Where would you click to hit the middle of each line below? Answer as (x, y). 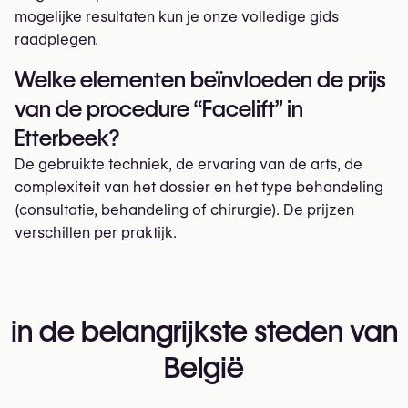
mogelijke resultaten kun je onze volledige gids (177, 17)
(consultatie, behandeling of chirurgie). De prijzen (184, 210)
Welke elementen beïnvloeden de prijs (200, 80)
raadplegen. (56, 40)
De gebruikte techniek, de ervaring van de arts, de (189, 164)
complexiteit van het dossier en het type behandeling (199, 187)
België (204, 367)
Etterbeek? (67, 138)
